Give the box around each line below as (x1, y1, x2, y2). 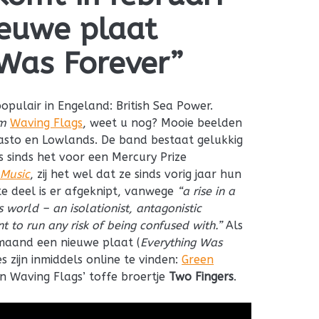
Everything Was (140, 235, 223, 249)
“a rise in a (177, 184, 236, 198)
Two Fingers (169, 269, 234, 283)
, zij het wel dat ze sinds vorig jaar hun (30, 167, 242, 181)
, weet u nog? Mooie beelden (83, 115, 243, 130)
